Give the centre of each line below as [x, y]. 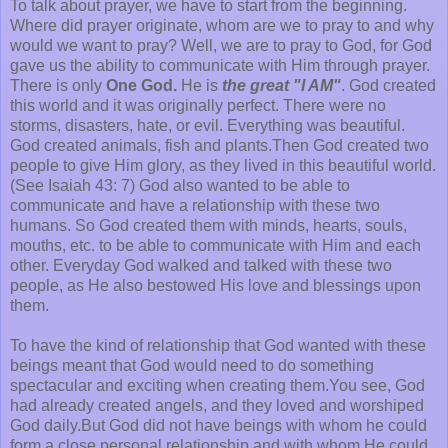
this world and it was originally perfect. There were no [198, 105]
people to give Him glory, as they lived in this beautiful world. [223, 165]
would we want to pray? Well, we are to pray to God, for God [221, 45]
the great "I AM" [281, 85]
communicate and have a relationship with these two [195, 205]
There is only [58, 85]
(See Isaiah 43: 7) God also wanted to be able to [180, 185]
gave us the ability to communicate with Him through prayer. [220, 65]
